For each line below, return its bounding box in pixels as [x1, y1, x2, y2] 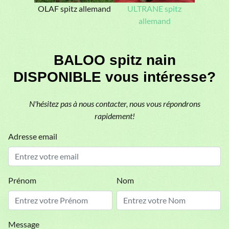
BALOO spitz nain [53, 52, 176, 68]
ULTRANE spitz [127, 3, 182, 14]
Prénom [8, 175, 36, 186]
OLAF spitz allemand [38, 3, 111, 14]
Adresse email [8, 131, 57, 142]
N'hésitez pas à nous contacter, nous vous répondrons [29, 98, 200, 109]
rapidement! [94, 110, 135, 121]
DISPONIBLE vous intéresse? [13, 68, 216, 85]
